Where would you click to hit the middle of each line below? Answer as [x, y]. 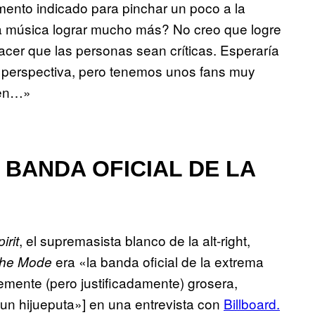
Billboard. [252, 303]
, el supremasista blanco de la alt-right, [135, 240]
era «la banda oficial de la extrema [158, 261]
